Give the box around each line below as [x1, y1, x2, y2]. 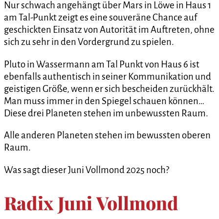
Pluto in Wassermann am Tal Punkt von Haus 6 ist [4, 59, 199, 69]
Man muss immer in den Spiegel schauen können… [4, 95, 204, 106]
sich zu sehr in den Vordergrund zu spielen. [4, 36, 174, 47]
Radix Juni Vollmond [4, 191, 178, 215]
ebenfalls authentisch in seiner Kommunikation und [4, 71, 211, 82]
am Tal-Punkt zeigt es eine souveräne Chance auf [4, 12, 197, 22]
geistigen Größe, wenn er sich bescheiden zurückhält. [4, 83, 215, 94]
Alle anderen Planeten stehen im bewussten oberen [4, 130, 211, 141]
